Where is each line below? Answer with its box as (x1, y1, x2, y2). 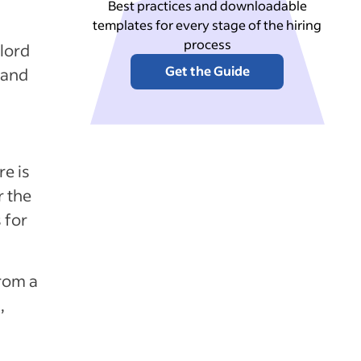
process (183, 35, 231, 52)
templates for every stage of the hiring (93, 16, 322, 33)
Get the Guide (164, 62, 250, 79)
